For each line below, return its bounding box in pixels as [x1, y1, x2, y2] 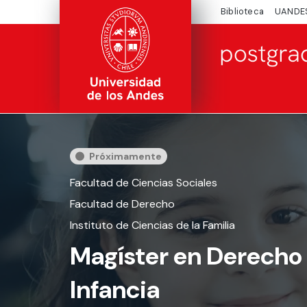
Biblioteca [221, 5, 264, 18]
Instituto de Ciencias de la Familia [70, 218, 235, 232]
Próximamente [89, 150, 162, 162]
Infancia [70, 273, 160, 306]
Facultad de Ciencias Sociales [70, 175, 217, 190]
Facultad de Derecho [70, 197, 175, 211]
